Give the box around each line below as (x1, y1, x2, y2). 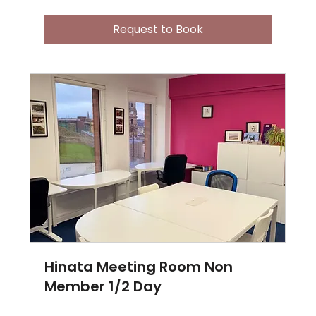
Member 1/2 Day (44, 276, 162, 296)
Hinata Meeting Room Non (44, 256, 233, 276)
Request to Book (113, 21, 203, 38)
